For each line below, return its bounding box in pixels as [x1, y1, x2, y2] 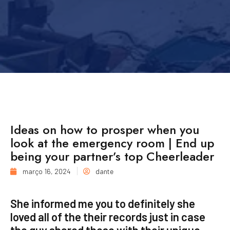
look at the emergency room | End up [10, 133, 214, 152]
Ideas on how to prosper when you [10, 120, 199, 139]
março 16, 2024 [23, 166, 71, 176]
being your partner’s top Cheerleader [10, 147, 214, 165]
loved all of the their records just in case [10, 210, 205, 224]
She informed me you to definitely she [10, 197, 195, 210]
